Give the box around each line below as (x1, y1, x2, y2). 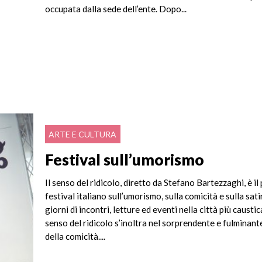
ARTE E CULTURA (49, 129, 117, 140)
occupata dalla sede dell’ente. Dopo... (45, 4, 187, 15)
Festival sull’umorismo (45, 150, 205, 169)
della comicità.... (45, 231, 106, 242)
